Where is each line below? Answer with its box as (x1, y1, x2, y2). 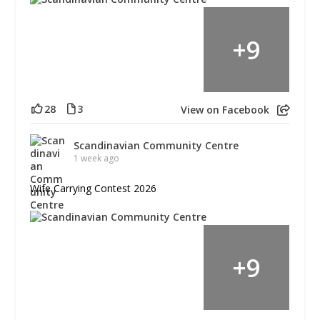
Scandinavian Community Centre (74, 139, 239, 153)
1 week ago (74, 152, 120, 165)
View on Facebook (180, 102, 269, 116)
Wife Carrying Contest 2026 (30, 181, 157, 196)
